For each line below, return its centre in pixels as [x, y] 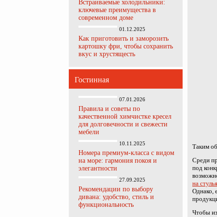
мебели [89, 132]
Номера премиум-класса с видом [126, 153]
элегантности [98, 168]
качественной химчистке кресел [125, 116]
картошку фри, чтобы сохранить [126, 46]
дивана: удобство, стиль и [116, 197]
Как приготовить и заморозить [124, 39]
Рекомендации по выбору [116, 189]
